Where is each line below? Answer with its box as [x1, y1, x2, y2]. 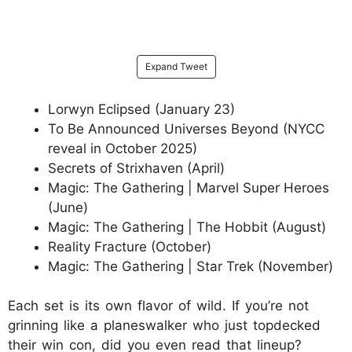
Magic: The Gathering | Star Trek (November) [48, 258, 333, 274]
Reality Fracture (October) [48, 238, 211, 255]
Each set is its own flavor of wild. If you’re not [8, 298, 309, 314]
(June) [48, 199, 88, 215]
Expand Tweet [145, 60, 207, 72]
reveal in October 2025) [48, 140, 197, 156]
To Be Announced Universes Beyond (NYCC [48, 120, 324, 137]
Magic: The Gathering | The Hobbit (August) [48, 218, 326, 235]
